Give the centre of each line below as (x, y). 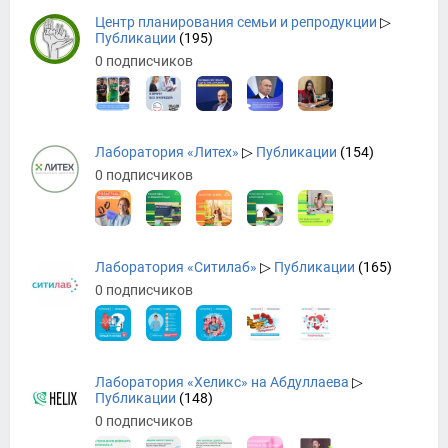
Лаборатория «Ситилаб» (176, 267)
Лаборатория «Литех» (167, 152)
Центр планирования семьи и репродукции (236, 21)
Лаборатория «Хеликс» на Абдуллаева (222, 381)
